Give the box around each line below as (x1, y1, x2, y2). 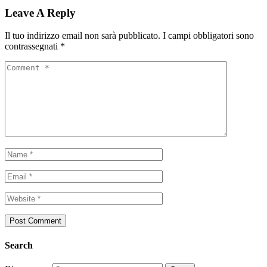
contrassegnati (5, 41, 60, 52)
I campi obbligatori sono (163, 30, 254, 41)
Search (5, 240, 33, 250)
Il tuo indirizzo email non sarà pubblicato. (5, 30, 160, 41)
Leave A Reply (5, 6, 76, 19)
